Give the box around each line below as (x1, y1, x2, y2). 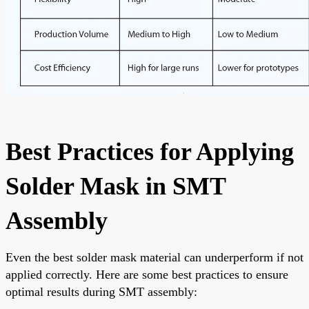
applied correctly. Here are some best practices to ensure (6, 267, 288, 281)
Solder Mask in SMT (6, 172, 226, 200)
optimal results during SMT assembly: (6, 284, 197, 299)
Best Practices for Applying (6, 137, 294, 166)
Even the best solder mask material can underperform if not (6, 250, 303, 264)
